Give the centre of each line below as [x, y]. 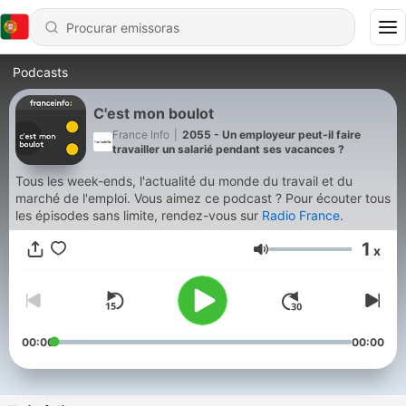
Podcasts [40, 72]
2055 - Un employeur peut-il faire [271, 134]
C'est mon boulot [154, 113]
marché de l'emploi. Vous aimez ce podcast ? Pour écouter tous [75, 198]
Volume [293, 257]
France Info [141, 134]
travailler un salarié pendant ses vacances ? [228, 149]
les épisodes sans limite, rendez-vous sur [139, 215]
